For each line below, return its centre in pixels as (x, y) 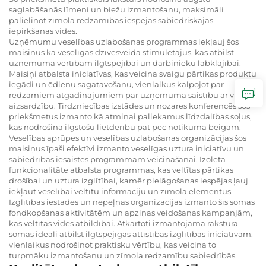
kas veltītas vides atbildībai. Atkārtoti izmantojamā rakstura (123, 223)
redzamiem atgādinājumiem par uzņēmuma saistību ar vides (129, 95)
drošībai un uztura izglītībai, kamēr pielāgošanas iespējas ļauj (129, 180)
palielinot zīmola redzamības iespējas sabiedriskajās (111, 20)
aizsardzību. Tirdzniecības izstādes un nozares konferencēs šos (129, 105)
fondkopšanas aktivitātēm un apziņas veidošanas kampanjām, (131, 212)
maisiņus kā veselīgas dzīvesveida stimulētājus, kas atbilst (121, 52)
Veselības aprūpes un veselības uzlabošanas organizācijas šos (128, 137)
